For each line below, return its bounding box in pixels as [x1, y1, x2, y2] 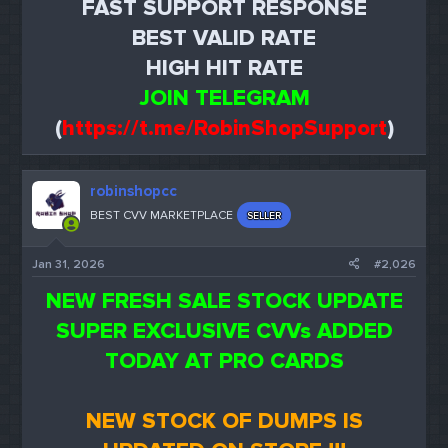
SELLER [247, 208, 282, 222]
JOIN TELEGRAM [138, 84, 310, 112]
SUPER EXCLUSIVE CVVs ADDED [55, 318, 393, 346]
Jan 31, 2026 [32, 257, 106, 273]
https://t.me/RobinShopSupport [61, 114, 387, 142]
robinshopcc [90, 181, 178, 200]
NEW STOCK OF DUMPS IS [85, 408, 363, 436]
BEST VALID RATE [132, 24, 316, 52]
